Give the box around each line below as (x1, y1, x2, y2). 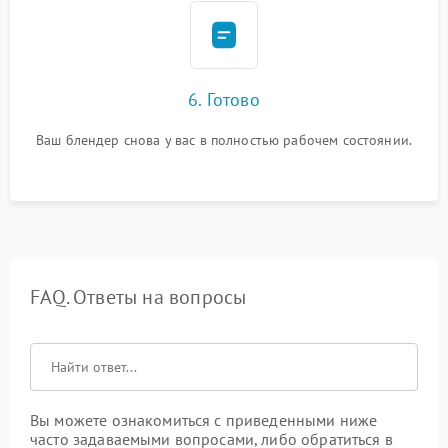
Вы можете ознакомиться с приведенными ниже (30, 410, 378, 430)
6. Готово (188, 88, 260, 111)
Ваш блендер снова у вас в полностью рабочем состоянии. (35, 131, 413, 149)
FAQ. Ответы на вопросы (30, 284, 247, 310)
